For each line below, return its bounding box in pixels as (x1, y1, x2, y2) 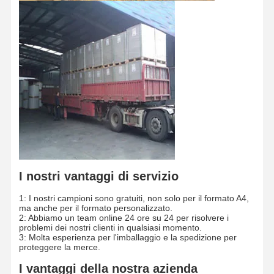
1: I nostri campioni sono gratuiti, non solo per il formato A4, (18, 193, 249, 203)
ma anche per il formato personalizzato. (18, 202, 172, 213)
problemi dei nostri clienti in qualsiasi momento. (18, 222, 202, 232)
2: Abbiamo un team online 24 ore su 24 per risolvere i (18, 212, 229, 223)
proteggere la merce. (18, 242, 100, 252)
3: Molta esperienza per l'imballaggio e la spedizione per (18, 232, 237, 242)
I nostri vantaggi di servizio (18, 169, 179, 183)
